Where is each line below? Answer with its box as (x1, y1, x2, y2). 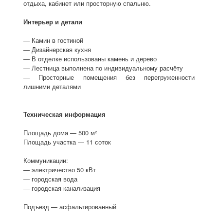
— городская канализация (23, 183, 100, 193)
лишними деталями (23, 82, 81, 91)
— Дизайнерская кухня (23, 45, 91, 54)
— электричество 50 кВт (23, 165, 96, 175)
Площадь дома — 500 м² (23, 128, 97, 138)
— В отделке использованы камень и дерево (23, 54, 157, 64)
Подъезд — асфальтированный (23, 202, 116, 212)
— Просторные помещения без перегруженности (23, 73, 195, 82)
